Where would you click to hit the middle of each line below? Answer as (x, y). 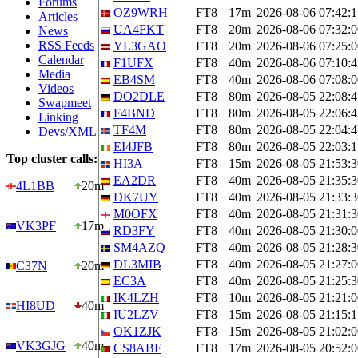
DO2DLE (139, 96)
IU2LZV (136, 314)
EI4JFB (133, 147)
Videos (56, 88)
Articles (58, 16)
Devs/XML (68, 131)
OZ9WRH (141, 12)
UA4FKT (139, 29)
